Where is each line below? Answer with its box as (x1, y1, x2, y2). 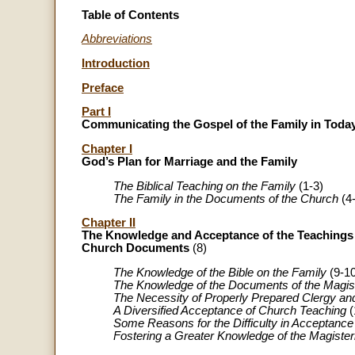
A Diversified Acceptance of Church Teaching (113, 303, 346, 317)
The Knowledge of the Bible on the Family (113, 265, 326, 279)
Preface (82, 81, 124, 94)
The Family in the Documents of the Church (113, 192, 338, 205)
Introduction (82, 56, 150, 70)
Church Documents (82, 242, 193, 255)
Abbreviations (82, 32, 152, 46)
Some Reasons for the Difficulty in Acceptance (113, 316, 353, 330)
